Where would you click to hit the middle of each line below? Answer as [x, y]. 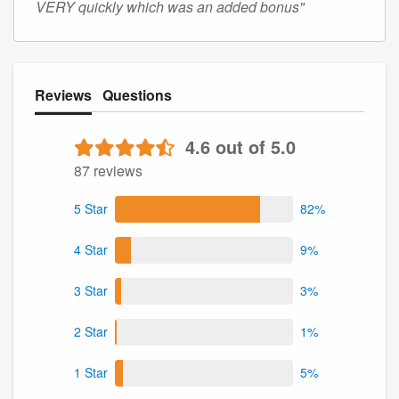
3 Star [91, 291]
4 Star [91, 250]
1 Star [91, 373]
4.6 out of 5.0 [240, 146]
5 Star [91, 209]
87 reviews [108, 170]
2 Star [91, 332]
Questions [137, 94]
